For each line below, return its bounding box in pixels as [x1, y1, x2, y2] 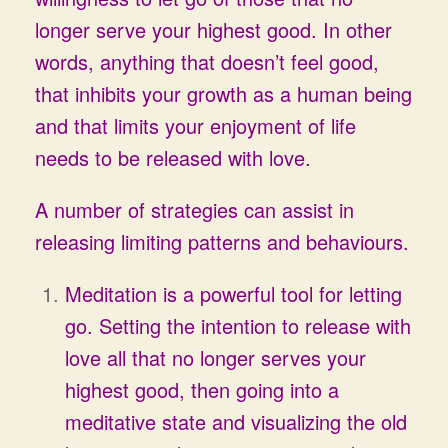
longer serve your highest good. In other [35, 15, 392, 44]
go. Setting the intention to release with [65, 311, 411, 340]
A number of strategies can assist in [35, 195, 354, 224]
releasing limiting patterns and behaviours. [35, 227, 409, 256]
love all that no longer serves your [65, 343, 366, 372]
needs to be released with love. [35, 143, 311, 172]
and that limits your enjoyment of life [35, 111, 356, 140]
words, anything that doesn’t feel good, [35, 47, 379, 76]
